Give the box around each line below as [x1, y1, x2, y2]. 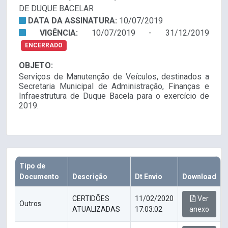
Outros [19, 199, 41, 208]
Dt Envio [135, 173, 162, 181]
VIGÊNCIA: [39, 28, 92, 38]
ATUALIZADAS [72, 205, 120, 214]
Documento [19, 173, 59, 181]
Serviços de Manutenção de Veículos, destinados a [19, 72, 209, 82]
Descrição [72, 173, 107, 181]
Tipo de [19, 162, 45, 170]
